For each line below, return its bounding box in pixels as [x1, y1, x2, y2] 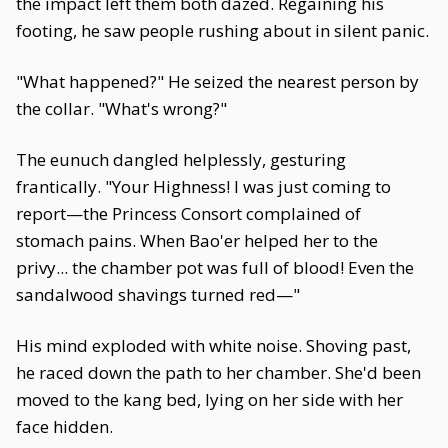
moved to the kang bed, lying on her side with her [16, 388, 403, 411]
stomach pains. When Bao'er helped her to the [16, 229, 378, 252]
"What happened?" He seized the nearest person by [16, 70, 419, 93]
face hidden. [16, 415, 113, 438]
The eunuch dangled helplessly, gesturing [16, 148, 346, 171]
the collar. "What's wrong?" [16, 97, 227, 120]
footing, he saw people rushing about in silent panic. [16, 19, 429, 42]
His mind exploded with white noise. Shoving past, [16, 334, 411, 357]
